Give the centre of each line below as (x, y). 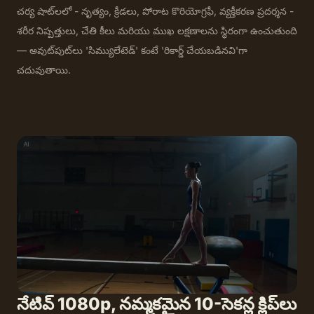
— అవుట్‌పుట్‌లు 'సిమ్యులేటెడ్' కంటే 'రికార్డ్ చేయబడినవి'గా (132, 50)
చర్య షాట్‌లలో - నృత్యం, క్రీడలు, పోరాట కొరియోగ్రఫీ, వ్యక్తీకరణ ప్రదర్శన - (155, 11)
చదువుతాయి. (44, 69)
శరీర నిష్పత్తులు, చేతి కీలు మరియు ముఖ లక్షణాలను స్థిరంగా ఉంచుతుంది (157, 30)
